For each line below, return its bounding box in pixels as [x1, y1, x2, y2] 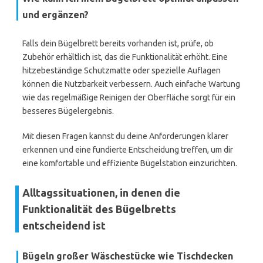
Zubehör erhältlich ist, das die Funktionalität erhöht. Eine [22, 52, 228, 62]
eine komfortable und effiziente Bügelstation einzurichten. [22, 159, 237, 168]
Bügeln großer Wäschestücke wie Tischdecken [22, 251, 233, 261]
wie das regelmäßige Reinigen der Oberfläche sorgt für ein [22, 93, 235, 102]
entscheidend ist [22, 220, 106, 231]
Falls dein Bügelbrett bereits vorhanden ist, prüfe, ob [22, 39, 214, 48]
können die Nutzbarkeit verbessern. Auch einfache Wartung [22, 79, 240, 89]
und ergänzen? [22, 9, 89, 20]
